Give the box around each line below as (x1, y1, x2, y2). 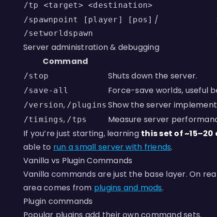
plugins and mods (93, 182, 162, 193)
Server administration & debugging (23, 42, 159, 53)
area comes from (23, 182, 94, 193)
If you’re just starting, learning (23, 128, 141, 139)
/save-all (24, 86, 69, 95)
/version (24, 100, 63, 109)
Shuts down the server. (108, 70, 198, 81)
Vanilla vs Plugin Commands (23, 155, 133, 166)
